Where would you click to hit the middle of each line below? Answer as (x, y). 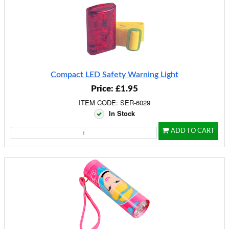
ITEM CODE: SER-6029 (114, 102)
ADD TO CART (193, 131)
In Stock (122, 113)
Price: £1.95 (114, 89)
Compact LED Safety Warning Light (114, 75)
